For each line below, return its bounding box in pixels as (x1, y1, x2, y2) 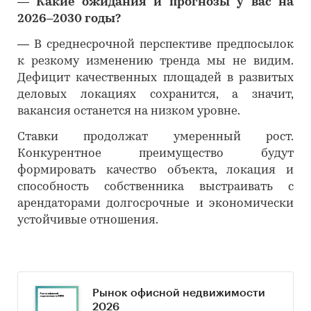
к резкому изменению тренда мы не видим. (17, 56, 294, 67)
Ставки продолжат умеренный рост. (17, 131, 294, 143)
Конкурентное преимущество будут (17, 148, 294, 160)
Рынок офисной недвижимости (92, 287, 266, 299)
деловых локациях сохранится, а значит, (17, 89, 294, 101)
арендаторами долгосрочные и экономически (17, 198, 294, 210)
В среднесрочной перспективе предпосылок (34, 39, 294, 51)
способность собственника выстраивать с (17, 181, 294, 193)
